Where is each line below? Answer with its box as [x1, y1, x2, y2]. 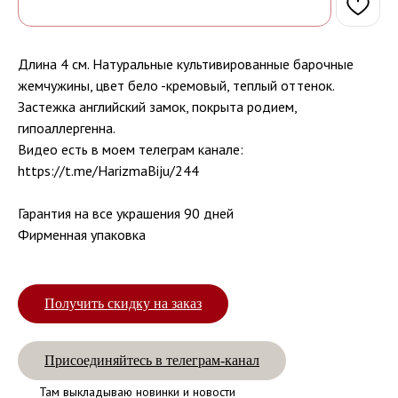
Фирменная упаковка [18, 226, 146, 244]
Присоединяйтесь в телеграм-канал [44, 353, 259, 369]
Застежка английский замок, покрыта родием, [18, 98, 297, 116]
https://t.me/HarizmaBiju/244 [18, 162, 199, 180]
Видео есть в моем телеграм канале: [18, 140, 243, 159]
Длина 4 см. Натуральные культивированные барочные [18, 55, 354, 74]
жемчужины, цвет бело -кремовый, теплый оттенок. [18, 76, 335, 95]
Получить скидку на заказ [44, 296, 202, 312]
